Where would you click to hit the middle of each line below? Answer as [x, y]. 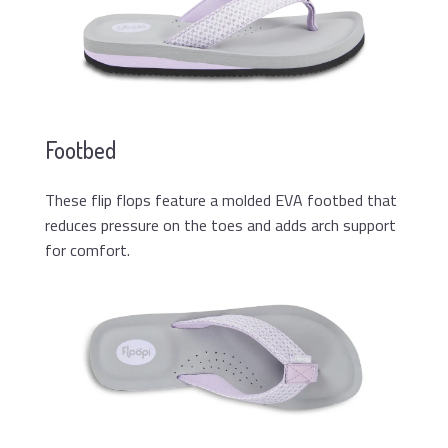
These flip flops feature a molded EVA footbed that [221, 199]
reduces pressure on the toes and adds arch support [220, 224]
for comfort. [87, 249]
